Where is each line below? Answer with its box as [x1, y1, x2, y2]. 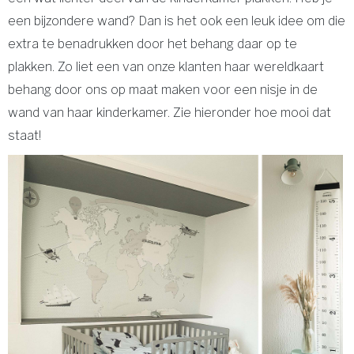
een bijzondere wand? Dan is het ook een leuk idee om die [8, 13, 345, 28]
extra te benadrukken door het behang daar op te [8, 36, 297, 51]
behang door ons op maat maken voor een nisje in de [8, 81, 318, 97]
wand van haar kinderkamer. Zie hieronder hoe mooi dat [8, 104, 331, 120]
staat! [8, 127, 51, 143]
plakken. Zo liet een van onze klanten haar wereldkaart [8, 58, 324, 74]
